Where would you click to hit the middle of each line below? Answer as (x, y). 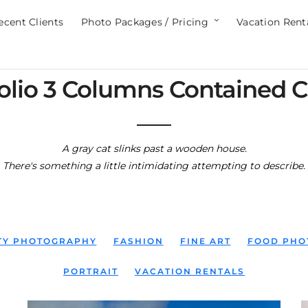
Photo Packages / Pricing (145, 22)
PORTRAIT (91, 271)
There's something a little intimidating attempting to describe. (154, 166)
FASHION (138, 241)
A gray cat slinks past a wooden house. (154, 148)
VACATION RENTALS (190, 271)
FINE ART (205, 241)
